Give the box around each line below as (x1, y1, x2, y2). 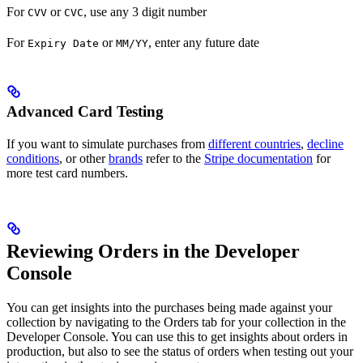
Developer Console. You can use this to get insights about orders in (6, 329, 348, 344)
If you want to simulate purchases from (6, 136, 208, 151)
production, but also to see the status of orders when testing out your (6, 344, 353, 358)
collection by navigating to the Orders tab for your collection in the (6, 314, 346, 329)
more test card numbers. (6, 165, 128, 180)
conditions (6, 151, 59, 165)
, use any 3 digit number (83, 4, 207, 19)
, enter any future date (148, 35, 259, 49)
